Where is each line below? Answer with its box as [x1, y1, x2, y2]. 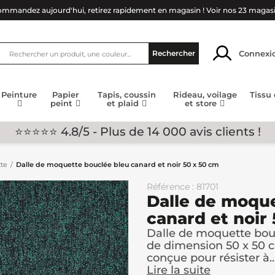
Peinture [1, 90, 37, 100]
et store [185, 98, 220, 109]
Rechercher [152, 48, 195, 58]
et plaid [107, 98, 142, 109]
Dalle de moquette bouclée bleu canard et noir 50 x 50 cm [16, 160, 219, 169]
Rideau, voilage [172, 90, 237, 100]
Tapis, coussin [98, 90, 157, 100]
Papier [52, 90, 79, 100]
